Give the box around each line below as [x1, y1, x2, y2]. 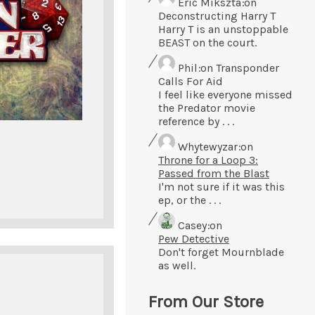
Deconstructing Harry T [158, 8, 276, 22]
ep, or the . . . [158, 193, 221, 207]
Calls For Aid [158, 74, 223, 88]
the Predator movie [158, 101, 255, 115]
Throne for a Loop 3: [158, 153, 258, 167]
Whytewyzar [178, 139, 238, 153]
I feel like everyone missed [158, 87, 292, 101]
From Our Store [148, 291, 264, 311]
